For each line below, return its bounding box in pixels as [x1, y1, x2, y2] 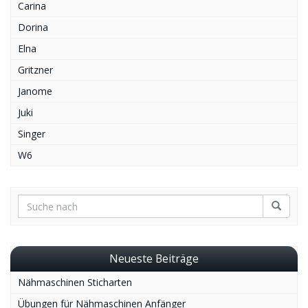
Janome [18, 85, 52, 98]
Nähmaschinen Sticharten [18, 276, 132, 289]
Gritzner [18, 63, 53, 77]
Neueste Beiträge [109, 251, 199, 267]
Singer [18, 127, 45, 141]
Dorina [18, 21, 48, 34]
